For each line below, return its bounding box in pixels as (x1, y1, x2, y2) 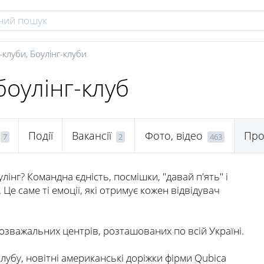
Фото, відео (144, 128, 203, 143)
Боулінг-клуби (30, 48, 87, 60)
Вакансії (72, 128, 111, 143)
